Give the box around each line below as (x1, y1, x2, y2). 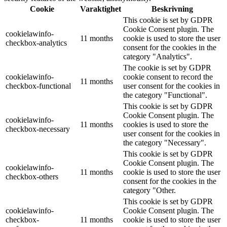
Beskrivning (152, 5, 193, 14)
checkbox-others (6, 172, 58, 181)
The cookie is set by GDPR (123, 63, 211, 72)
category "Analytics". (123, 52, 192, 61)
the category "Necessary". (123, 138, 206, 147)
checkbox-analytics (6, 39, 67, 48)
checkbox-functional (6, 82, 71, 91)
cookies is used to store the (123, 120, 208, 129)
